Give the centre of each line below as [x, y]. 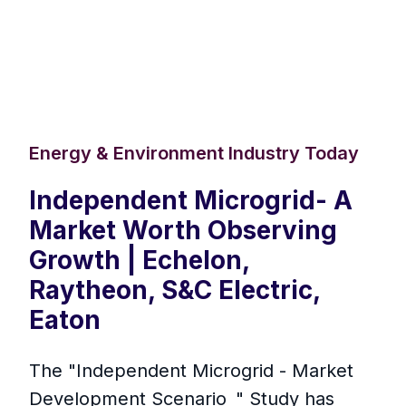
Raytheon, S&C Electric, [174, 290]
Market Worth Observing [183, 231]
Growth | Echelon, [139, 261]
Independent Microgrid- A [191, 201]
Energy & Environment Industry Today [194, 154]
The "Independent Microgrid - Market [191, 371]
